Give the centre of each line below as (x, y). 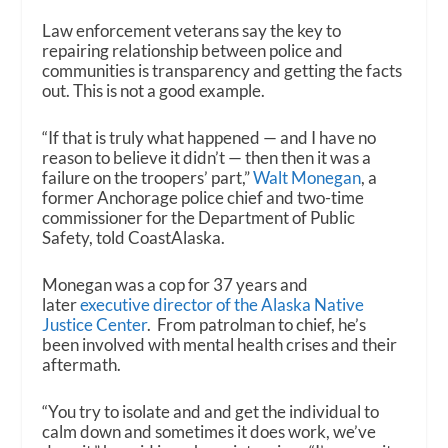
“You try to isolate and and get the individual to (211, 412)
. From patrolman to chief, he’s (257, 325)
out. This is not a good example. (154, 90)
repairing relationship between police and (193, 50)
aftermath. (82, 365)
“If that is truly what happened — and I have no (209, 137)
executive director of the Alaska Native (222, 305)
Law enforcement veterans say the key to (192, 30)
